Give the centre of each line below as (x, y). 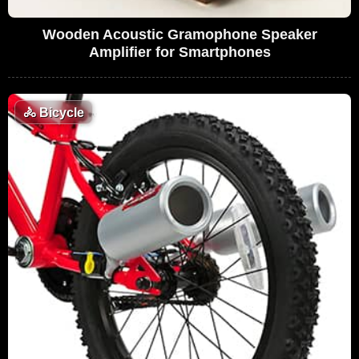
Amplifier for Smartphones (179, 52)
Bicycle (60, 112)
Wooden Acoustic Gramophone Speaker (179, 34)
